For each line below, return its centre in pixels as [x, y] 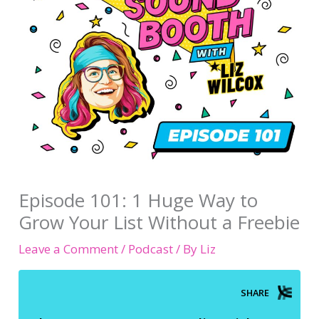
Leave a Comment [69, 249]
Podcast [151, 249]
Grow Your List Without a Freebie [159, 222]
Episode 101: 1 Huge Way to [138, 200]
